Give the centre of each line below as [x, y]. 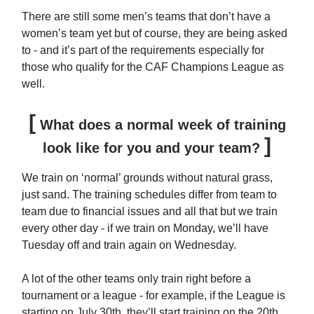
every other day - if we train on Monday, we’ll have [145, 228]
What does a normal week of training [161, 124]
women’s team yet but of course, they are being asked [155, 33]
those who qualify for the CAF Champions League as [153, 67]
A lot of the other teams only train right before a [136, 278]
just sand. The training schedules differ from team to [149, 194]
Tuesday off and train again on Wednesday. [129, 245]
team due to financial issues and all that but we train [150, 211]
